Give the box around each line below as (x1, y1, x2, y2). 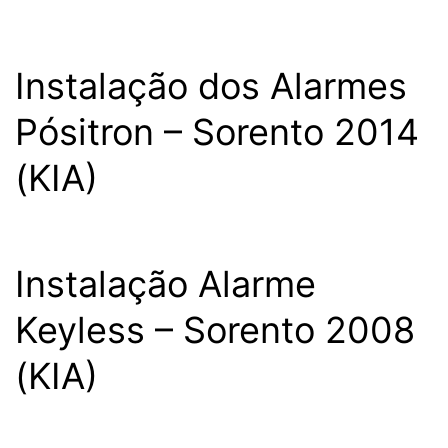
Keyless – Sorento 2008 (15, 308, 415, 352)
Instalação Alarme (15, 262, 316, 306)
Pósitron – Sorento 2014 (15, 110, 419, 154)
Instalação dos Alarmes (15, 64, 407, 108)
